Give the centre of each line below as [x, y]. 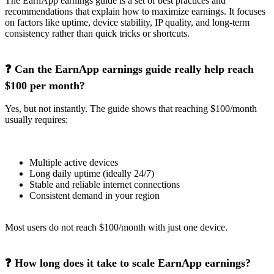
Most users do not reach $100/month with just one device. [116, 227]
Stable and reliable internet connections [105, 184]
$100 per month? [45, 85]
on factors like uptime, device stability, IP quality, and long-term [127, 22]
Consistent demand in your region [94, 195]
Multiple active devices [74, 162]
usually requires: [36, 119]
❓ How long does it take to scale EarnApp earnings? [128, 263]
